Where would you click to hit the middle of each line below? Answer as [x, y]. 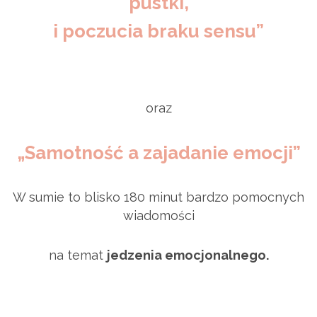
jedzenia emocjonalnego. [188, 255]
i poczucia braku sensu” [158, 31]
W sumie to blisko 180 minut [98, 197]
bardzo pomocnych [243, 197]
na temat [77, 255]
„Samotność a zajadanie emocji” [158, 152]
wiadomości [158, 215]
